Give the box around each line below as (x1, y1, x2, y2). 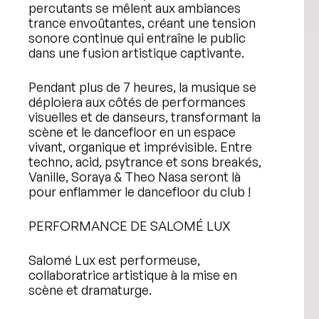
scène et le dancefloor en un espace (28, 124, 236, 140)
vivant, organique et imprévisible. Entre (28, 139, 252, 155)
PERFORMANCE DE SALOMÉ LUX (28, 218, 231, 234)
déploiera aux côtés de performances (28, 94, 246, 110)
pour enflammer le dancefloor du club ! (28, 184, 251, 199)
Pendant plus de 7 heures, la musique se (28, 79, 256, 95)
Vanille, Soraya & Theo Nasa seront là (28, 169, 241, 184)
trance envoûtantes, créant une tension (28, 15, 256, 31)
